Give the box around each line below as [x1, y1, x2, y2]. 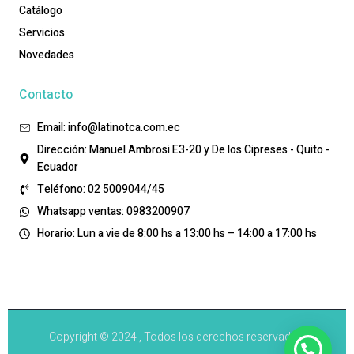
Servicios [19, 24, 65, 41]
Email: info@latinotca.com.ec [36, 119, 180, 136]
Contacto [19, 85, 73, 104]
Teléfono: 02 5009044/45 [36, 180, 164, 198]
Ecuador [36, 158, 78, 175]
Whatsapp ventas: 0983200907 [36, 202, 190, 220]
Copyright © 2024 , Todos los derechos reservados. [48, 328, 306, 345]
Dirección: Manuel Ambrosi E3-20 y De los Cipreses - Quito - [36, 141, 330, 158]
